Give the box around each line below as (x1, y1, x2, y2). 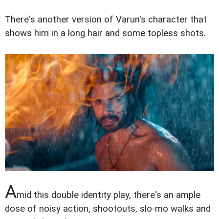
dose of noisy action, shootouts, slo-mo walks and (5, 203, 211, 215)
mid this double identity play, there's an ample (17, 190, 200, 201)
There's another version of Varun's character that (5, 14, 207, 25)
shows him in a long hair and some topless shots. (5, 27, 206, 39)
